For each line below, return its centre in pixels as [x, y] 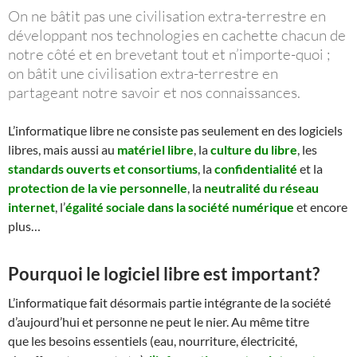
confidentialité [257, 168]
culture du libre [254, 149]
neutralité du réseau [261, 187]
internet [31, 206]
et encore [321, 206]
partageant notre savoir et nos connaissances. [154, 92]
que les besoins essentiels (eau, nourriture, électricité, [153, 340]
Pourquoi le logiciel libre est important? [164, 273]
